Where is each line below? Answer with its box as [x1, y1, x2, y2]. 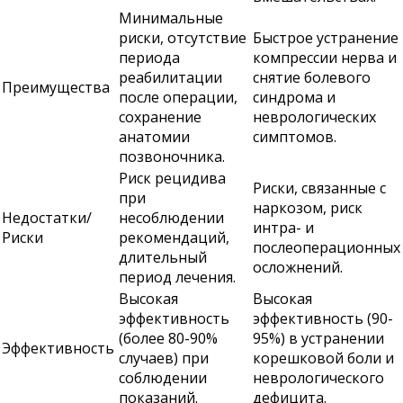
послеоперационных [253, 237, 400, 257]
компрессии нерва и [253, 48, 397, 67]
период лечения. [119, 267, 236, 287]
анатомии [119, 127, 190, 147]
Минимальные [119, 8, 223, 28]
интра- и [253, 218, 314, 237]
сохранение [119, 107, 201, 127]
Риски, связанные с [253, 178, 386, 198]
